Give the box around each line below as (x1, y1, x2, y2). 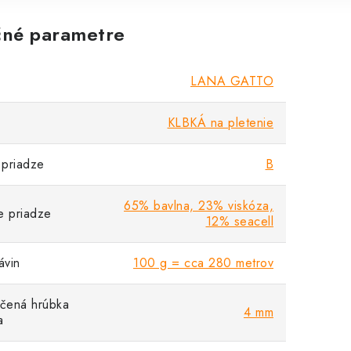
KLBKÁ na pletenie (167, 114, 273, 132)
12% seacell (205, 212, 273, 230)
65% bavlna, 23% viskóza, (124, 197, 273, 215)
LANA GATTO (190, 72, 273, 90)
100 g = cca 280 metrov (133, 254, 273, 272)
